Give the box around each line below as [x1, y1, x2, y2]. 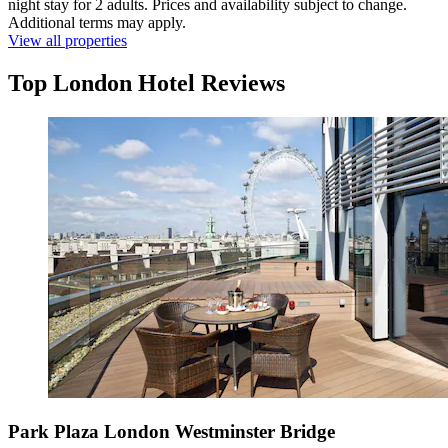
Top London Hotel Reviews [8, 70, 285, 97]
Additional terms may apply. [8, 14, 186, 32]
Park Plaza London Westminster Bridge [8, 420, 335, 442]
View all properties [8, 32, 127, 50]
